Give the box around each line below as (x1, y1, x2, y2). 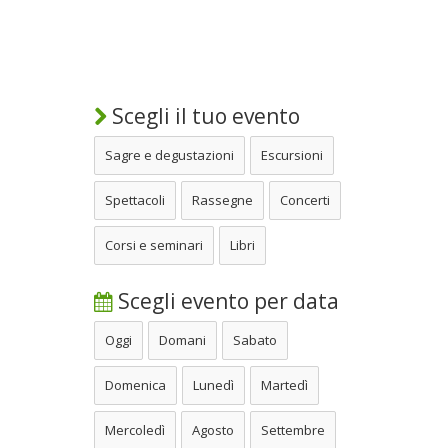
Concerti (280, 190, 330, 209)
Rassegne (192, 190, 253, 209)
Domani (159, 330, 206, 349)
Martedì (261, 375, 308, 394)
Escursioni (261, 145, 323, 164)
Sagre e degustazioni (105, 145, 234, 164)
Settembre (261, 420, 325, 439)
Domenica (105, 375, 166, 394)
